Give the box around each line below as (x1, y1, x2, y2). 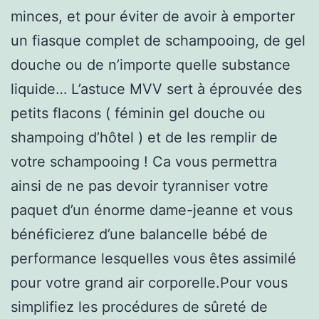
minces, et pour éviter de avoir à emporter (11, 7, 295, 25)
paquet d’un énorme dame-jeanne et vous (11, 201, 293, 219)
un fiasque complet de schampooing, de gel (11, 31, 305, 49)
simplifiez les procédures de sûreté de (11, 298, 268, 315)
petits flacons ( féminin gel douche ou (11, 104, 266, 122)
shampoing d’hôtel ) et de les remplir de (11, 128, 278, 146)
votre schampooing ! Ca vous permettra (11, 152, 277, 170)
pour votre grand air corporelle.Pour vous (11, 273, 288, 291)
